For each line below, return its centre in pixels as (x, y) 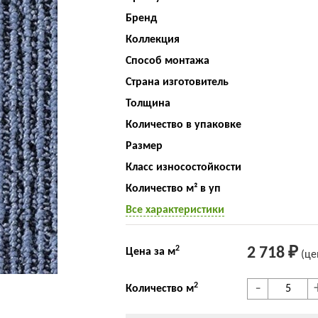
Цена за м (150, 252)
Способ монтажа (167, 61)
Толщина (148, 104)
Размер (144, 146)
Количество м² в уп (173, 189)
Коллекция (152, 40)
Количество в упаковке (183, 125)
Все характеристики (175, 210)
